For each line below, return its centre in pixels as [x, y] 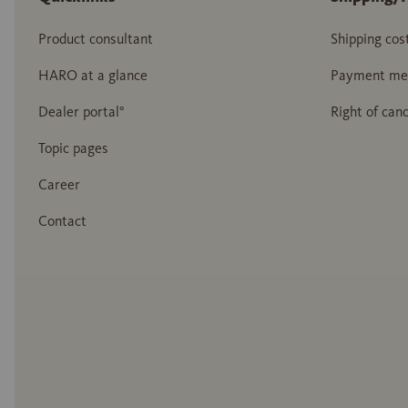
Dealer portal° [82, 112]
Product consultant [96, 39]
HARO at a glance [93, 75]
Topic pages [73, 148]
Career [59, 184]
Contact [62, 221]
